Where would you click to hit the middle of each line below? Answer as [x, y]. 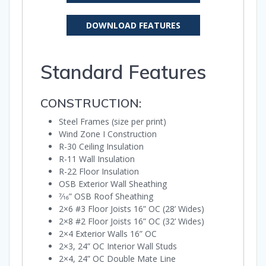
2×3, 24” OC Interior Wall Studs [118, 246]
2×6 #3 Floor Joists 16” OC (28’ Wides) [132, 209]
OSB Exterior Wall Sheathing [113, 184]
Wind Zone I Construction [108, 134]
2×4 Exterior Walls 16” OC [108, 234]
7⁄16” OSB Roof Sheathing [106, 197]
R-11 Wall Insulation [97, 159]
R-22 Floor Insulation [99, 172]
